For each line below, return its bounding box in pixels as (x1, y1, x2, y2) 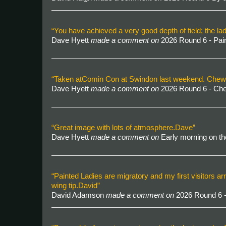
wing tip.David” (51, 181, 100, 190)
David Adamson (51, 191, 106, 199)
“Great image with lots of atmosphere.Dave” (51, 123, 195, 132)
